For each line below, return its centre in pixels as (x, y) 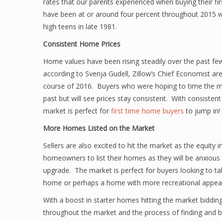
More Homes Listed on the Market (99, 128)
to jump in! (202, 111)
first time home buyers (147, 111)
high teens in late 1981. (80, 27)
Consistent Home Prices (82, 44)
